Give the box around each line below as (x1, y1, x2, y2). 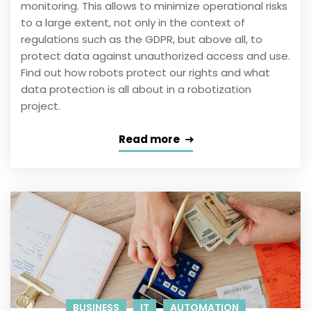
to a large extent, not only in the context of (21, 15, 245, 31)
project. (21, 99, 60, 114)
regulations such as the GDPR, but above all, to (21, 32, 262, 47)
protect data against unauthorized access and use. (21, 49, 290, 64)
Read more (118, 132, 180, 147)
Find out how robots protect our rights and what (21, 65, 270, 81)
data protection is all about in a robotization (21, 82, 251, 97)
